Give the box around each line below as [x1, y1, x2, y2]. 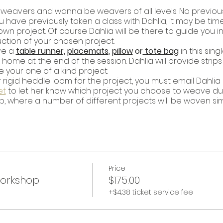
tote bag [142, 45, 179, 57]
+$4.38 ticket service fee [108, 187, 193, 198]
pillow [111, 45, 133, 57]
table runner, [15, 45, 65, 57]
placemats [67, 45, 109, 57]
